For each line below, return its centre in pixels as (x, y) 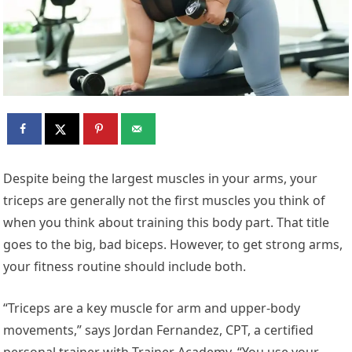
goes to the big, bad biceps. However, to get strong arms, (173, 244)
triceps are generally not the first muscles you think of (165, 200)
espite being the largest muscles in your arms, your (165, 178)
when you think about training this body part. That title (167, 222)
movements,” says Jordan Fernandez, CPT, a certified (159, 330)
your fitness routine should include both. (125, 266)
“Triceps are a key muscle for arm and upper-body (152, 308)
